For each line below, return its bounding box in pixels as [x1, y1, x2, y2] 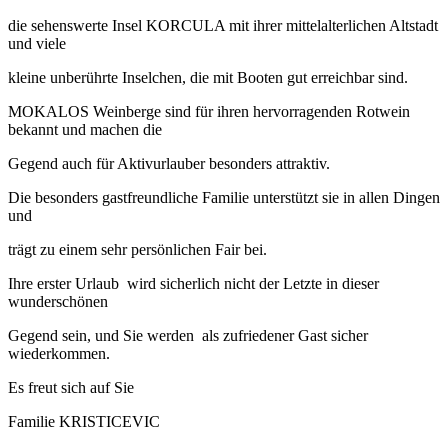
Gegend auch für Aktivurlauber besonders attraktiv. [8, 155, 330, 173]
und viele [8, 35, 66, 53]
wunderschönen [8, 293, 108, 311]
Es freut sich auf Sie [8, 379, 134, 397]
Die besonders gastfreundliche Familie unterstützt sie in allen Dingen [8, 189, 440, 207]
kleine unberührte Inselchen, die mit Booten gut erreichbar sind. [8, 69, 408, 87]
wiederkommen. [8, 345, 110, 363]
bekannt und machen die [8, 121, 162, 139]
